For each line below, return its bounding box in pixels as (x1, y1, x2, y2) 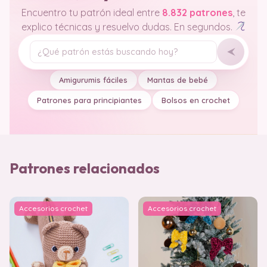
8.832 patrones (162, 6, 232, 18)
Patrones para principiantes (37, 95, 142, 105)
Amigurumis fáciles (59, 75, 128, 85)
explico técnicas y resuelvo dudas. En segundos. (21, 20, 235, 33)
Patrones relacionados (10, 159, 160, 178)
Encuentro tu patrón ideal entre (21, 6, 162, 18)
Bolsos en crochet (161, 95, 230, 105)
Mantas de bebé (147, 75, 208, 85)
